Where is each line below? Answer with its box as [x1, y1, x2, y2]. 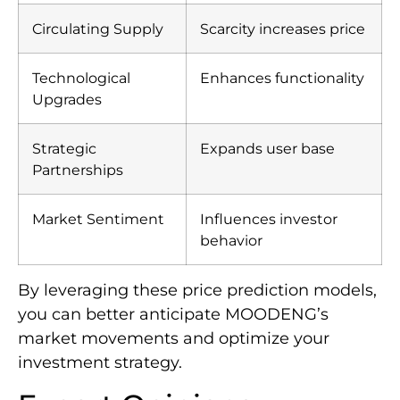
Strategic [32, 139, 96, 158]
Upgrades [32, 90, 102, 109]
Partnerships [32, 161, 123, 179]
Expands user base [200, 139, 335, 158]
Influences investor [200, 210, 337, 229]
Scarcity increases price [200, 20, 365, 38]
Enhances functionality [200, 69, 364, 87]
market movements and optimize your [18, 329, 329, 349]
